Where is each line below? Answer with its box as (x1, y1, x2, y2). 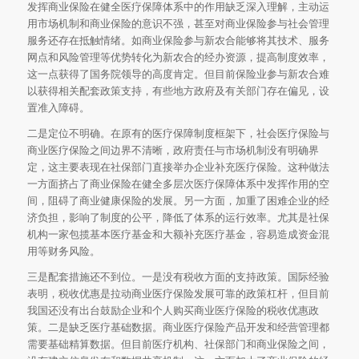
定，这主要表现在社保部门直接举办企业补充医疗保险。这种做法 (26, 159, 329, 175)
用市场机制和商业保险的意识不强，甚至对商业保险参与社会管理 (26, 16, 329, 31)
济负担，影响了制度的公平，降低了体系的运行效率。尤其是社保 (26, 210, 329, 225)
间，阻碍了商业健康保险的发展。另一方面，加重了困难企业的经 (26, 193, 329, 208)
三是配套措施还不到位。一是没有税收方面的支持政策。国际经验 (26, 269, 329, 284)
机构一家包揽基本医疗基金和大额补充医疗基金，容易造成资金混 (26, 227, 329, 242)
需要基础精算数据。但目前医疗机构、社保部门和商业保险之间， (26, 337, 329, 352)
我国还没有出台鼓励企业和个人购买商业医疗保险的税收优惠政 (26, 303, 319, 318)
